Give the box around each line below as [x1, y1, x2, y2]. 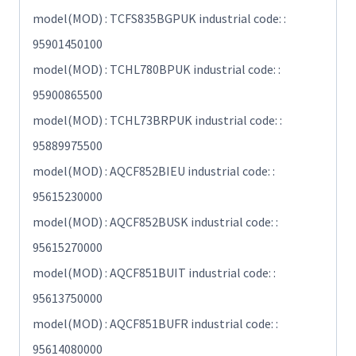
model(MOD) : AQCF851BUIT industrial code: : [33, 265, 276, 281]
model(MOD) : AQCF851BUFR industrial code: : [33, 315, 278, 332]
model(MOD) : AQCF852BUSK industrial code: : [33, 214, 278, 230]
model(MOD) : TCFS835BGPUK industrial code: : [33, 10, 286, 27]
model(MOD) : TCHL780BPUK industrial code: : [33, 61, 281, 78]
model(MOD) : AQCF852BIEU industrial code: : [33, 163, 275, 180]
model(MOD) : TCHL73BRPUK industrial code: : [33, 112, 282, 129]
